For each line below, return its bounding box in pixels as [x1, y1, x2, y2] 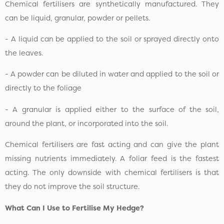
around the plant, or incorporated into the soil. [5, 118, 168, 128]
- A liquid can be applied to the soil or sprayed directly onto [5, 33, 219, 44]
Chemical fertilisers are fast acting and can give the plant [5, 139, 219, 150]
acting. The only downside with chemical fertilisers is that [5, 167, 219, 178]
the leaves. [5, 47, 43, 58]
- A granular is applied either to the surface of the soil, [5, 104, 219, 114]
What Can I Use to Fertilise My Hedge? [5, 202, 144, 213]
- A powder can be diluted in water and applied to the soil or [5, 69, 219, 79]
